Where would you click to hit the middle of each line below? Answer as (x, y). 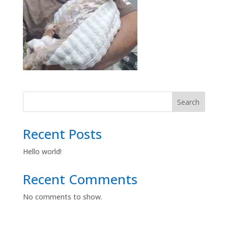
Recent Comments (80, 179)
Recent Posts (62, 134)
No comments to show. (62, 196)
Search (189, 102)
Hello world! (42, 151)
